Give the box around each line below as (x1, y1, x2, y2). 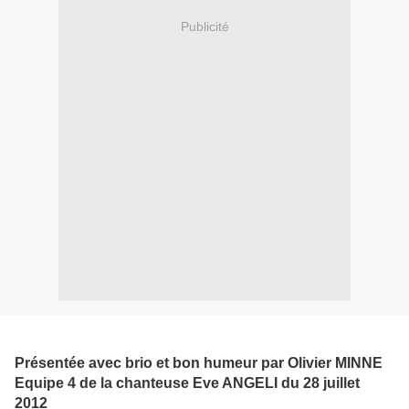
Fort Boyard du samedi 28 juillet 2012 (15, 331, 325, 351)
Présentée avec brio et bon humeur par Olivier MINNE (15, 355, 383, 372)
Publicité (180, 18, 229, 34)
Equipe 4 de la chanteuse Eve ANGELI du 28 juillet (15, 375, 360, 392)
